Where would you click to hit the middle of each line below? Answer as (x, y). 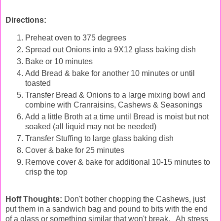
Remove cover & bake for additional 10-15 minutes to (118, 162)
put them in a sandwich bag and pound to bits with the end (107, 209)
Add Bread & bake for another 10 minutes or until (110, 73)
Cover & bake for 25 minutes (75, 150)
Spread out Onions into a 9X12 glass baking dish (110, 49)
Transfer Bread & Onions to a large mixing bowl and (115, 95)
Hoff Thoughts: (34, 199)
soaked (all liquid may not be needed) (91, 126)
